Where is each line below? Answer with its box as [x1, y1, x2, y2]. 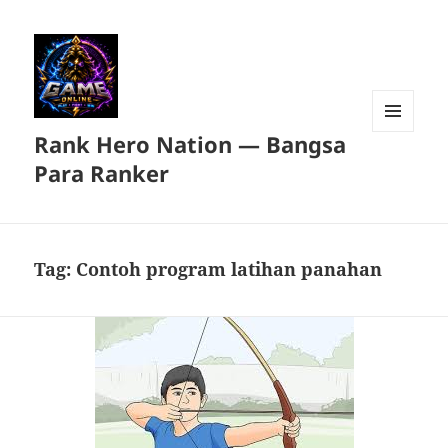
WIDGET [372, 165, 422, 183]
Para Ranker [34, 158, 170, 189]
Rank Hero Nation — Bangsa [34, 129, 347, 160]
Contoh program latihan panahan [76, 257, 383, 282]
